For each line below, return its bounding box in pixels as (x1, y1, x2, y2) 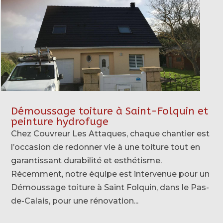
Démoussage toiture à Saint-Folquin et (11, 105, 209, 117)
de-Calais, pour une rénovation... (11, 196, 139, 206)
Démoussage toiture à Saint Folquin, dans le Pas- (11, 182, 210, 192)
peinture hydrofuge (11, 115, 109, 128)
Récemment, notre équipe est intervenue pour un (11, 169, 210, 179)
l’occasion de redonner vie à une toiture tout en (11, 142, 201, 152)
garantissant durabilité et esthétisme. (11, 155, 162, 165)
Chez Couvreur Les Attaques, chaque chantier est (11, 128, 210, 138)
